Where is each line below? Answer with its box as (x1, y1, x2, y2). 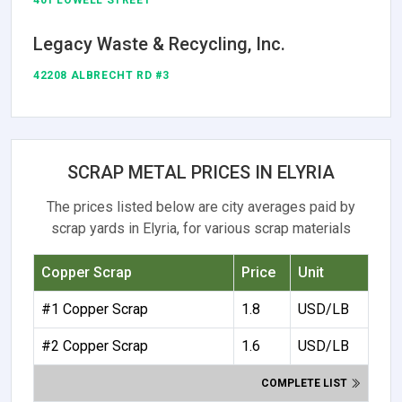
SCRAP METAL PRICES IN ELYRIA (67, 162, 335, 184)
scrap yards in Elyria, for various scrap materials (51, 220, 351, 238)
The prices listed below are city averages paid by (47, 198, 355, 216)
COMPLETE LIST (261, 377, 350, 390)
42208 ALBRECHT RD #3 (33, 69, 170, 83)
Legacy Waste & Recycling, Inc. (33, 33, 285, 56)
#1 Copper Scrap (41, 301, 148, 319)
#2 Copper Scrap (41, 337, 148, 355)
